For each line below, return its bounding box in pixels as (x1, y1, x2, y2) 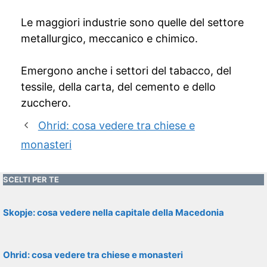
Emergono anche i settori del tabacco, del (21, 64, 231, 77)
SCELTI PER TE (3, 175, 59, 184)
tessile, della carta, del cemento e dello (21, 80, 216, 93)
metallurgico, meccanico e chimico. (21, 32, 198, 45)
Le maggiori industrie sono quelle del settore (21, 16, 244, 29)
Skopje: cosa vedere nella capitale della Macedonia (3, 207, 224, 218)
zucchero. (21, 97, 71, 109)
